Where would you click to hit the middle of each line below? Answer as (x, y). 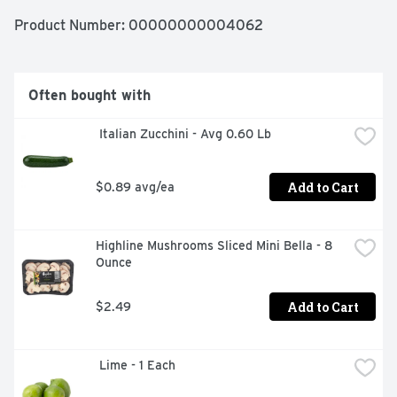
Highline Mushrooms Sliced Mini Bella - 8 (214, 246)
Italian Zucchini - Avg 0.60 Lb (185, 134)
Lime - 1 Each (137, 366)
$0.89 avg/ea (135, 187)
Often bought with (90, 96)
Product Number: (71, 26)
